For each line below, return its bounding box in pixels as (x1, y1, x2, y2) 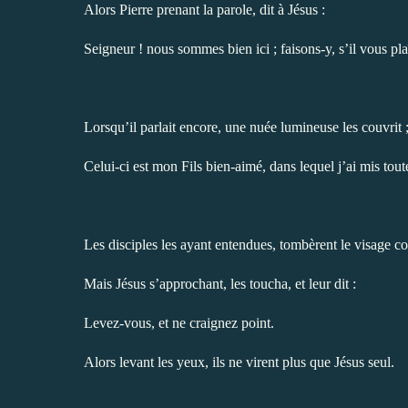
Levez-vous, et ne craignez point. (84, 314, 274, 331)
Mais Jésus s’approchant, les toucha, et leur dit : (84, 275, 356, 291)
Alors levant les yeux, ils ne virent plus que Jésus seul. (84, 353, 394, 370)
